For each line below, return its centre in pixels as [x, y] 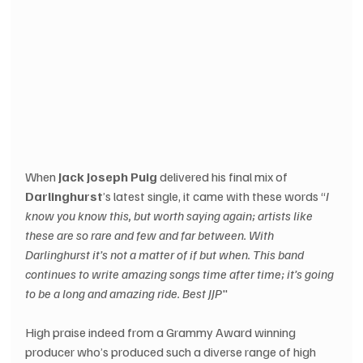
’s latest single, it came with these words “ [215, 196]
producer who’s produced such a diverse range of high [172, 352]
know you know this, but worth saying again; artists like [171, 216]
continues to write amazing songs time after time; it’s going [181, 274]
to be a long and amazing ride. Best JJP [124, 294]
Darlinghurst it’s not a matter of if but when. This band [166, 255]
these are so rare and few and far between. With [151, 235]
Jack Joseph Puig [108, 177]
